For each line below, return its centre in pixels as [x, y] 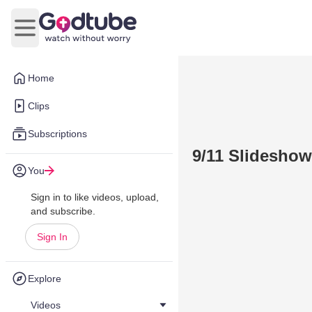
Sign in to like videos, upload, [95, 197]
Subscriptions [57, 134]
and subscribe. [63, 211]
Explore [45, 279]
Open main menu [67, 35]
